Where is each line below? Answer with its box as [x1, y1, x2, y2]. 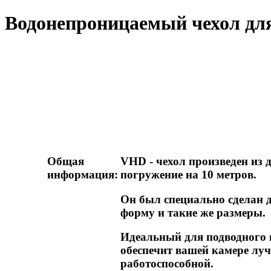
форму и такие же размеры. [120, 206, 266, 219]
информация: [47, 168, 118, 181]
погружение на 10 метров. [120, 168, 256, 181]
